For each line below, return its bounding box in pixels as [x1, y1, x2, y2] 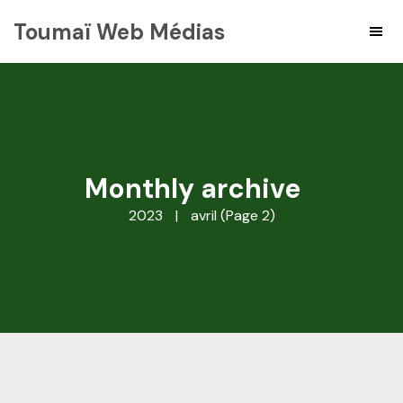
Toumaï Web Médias [13, 17, 225, 46]
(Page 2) [216, 206, 275, 225]
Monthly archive [85, 171, 300, 206]
